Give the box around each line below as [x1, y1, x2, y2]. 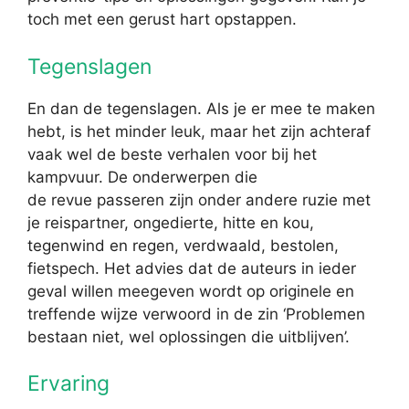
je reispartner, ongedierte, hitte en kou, [27, 213, 314, 232]
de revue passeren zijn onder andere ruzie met [27, 190, 371, 209]
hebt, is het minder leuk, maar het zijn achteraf [27, 121, 371, 141]
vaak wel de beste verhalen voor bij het [27, 144, 317, 163]
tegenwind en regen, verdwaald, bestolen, [27, 236, 339, 255]
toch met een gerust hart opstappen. [27, 10, 297, 28]
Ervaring [27, 371, 110, 396]
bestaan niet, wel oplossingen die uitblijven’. [27, 327, 350, 346]
